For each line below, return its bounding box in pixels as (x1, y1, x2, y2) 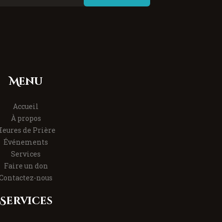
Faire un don (3, 161, 48, 171)
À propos (10, 113, 41, 123)
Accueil (13, 102, 39, 111)
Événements (3, 137, 48, 147)
